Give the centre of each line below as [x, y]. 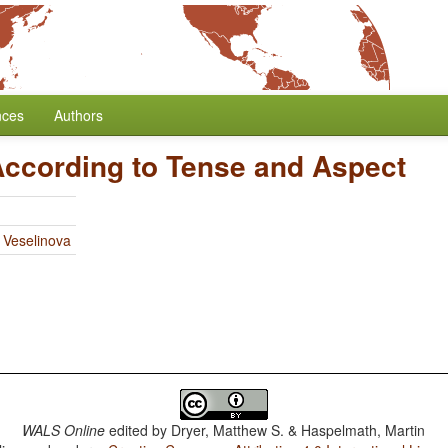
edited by [138, 430]
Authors [78, 115]
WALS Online [64, 430]
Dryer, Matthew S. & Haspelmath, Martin [298, 430]
